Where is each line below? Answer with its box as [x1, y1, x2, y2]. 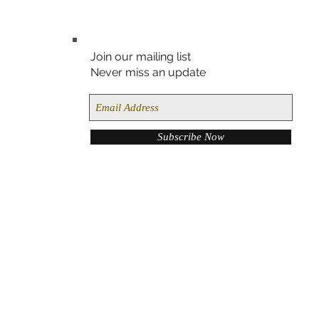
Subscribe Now [157, 131, 224, 143]
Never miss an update [90, 66, 206, 80]
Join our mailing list [90, 50, 191, 64]
